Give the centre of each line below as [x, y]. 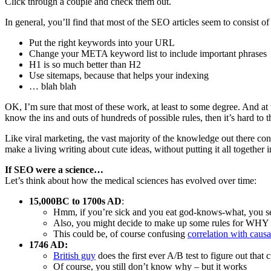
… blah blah [53, 86]
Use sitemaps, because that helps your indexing [119, 75]
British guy [74, 255]
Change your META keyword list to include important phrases [148, 53]
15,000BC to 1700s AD [75, 201]
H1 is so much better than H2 [85, 64]
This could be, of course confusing [120, 233]
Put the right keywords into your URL [102, 42]
